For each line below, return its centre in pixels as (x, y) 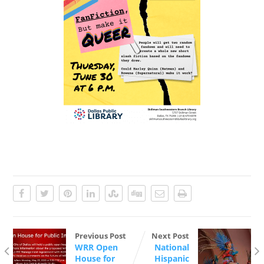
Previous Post (100, 235)
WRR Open (96, 247)
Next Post (171, 235)
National (172, 247)
